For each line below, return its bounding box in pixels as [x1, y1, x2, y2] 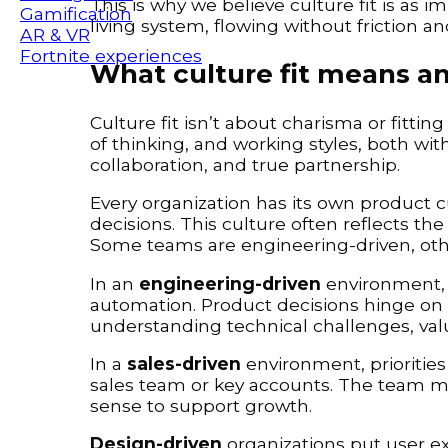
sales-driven [127, 353, 241, 374]
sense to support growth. [90, 395, 312, 416]
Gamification [20, 3, 132, 25]
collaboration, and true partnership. [90, 153, 400, 175]
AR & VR [20, 24, 90, 46]
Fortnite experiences [20, 45, 202, 67]
